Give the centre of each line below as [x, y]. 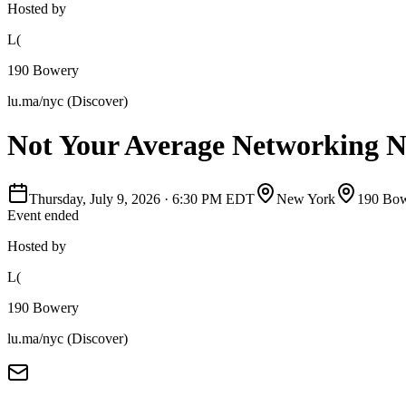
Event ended [43, 215]
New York [306, 198]
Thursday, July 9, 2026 [95, 198]
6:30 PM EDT [213, 198]
